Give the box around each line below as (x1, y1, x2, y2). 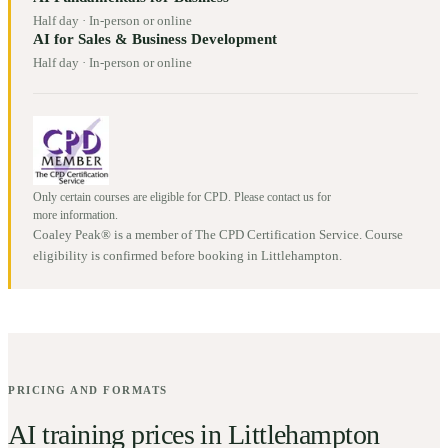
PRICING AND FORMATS (8, 383, 168, 396)
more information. (33, 208, 119, 223)
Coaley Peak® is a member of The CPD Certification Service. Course (33, 227, 404, 243)
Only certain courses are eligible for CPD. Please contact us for (33, 190, 332, 205)
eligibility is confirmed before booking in (33, 248, 262, 264)
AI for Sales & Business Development (33, 31, 278, 48)
